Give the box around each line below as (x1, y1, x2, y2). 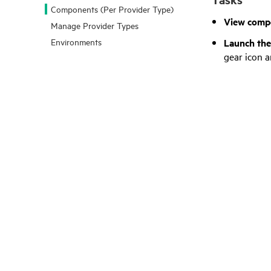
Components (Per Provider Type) (51, 3, 174, 15)
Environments (51, 36, 102, 47)
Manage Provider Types (51, 19, 139, 31)
